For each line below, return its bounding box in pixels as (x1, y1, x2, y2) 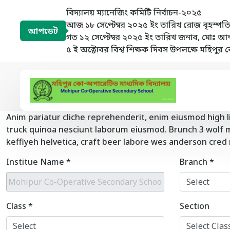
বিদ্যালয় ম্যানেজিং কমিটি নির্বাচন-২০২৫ (66, 7, 202, 18)
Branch (179, 156, 209, 167)
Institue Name (6, 156, 66, 167)
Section (179, 200, 209, 212)
